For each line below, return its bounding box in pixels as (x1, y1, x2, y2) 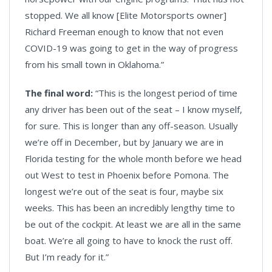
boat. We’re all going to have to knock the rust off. (25, 234, 233, 246)
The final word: (25, 86, 95, 99)
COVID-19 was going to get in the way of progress (25, 41, 238, 54)
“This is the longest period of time (95, 86, 237, 99)
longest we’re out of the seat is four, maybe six (25, 185, 223, 197)
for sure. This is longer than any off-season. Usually (25, 119, 238, 132)
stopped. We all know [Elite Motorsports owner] (25, 8, 226, 21)
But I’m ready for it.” (25, 250, 109, 263)
